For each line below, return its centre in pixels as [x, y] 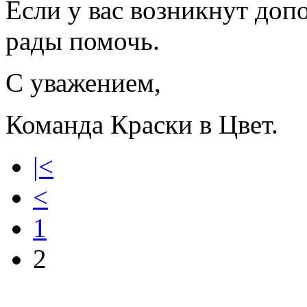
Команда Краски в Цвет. [142, 124]
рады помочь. [83, 41]
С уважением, [83, 83]
